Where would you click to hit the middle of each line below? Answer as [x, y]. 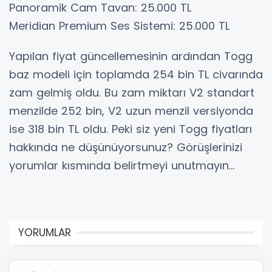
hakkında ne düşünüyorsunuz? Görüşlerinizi [126, 148]
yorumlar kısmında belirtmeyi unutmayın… [122, 166]
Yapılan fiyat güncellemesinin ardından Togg [131, 56]
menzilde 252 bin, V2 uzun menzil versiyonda [131, 111]
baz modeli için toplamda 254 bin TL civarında [136, 75]
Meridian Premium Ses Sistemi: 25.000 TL [119, 26]
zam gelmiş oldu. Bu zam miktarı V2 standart [132, 93]
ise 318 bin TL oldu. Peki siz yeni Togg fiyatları [131, 129]
